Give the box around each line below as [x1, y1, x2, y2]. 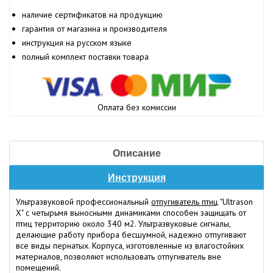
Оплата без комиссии [97, 102, 176, 113]
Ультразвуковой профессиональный [16, 196, 151, 208]
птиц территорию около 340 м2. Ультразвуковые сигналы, [16, 218, 230, 230]
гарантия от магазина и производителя [22, 23, 167, 34]
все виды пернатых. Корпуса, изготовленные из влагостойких [16, 240, 244, 252]
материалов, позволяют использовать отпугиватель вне [16, 251, 221, 263]
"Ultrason [218, 196, 253, 208]
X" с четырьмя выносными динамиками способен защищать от [16, 207, 246, 219]
